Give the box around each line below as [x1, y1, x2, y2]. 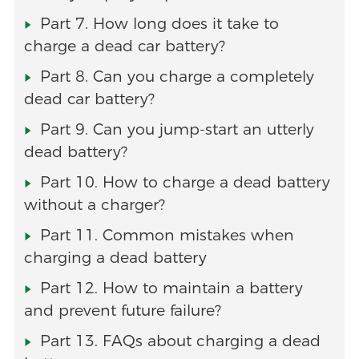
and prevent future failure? [23, 301, 221, 321]
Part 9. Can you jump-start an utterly [39, 120, 314, 139]
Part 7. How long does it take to [39, 14, 279, 34]
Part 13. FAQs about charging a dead [39, 332, 321, 351]
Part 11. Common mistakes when [39, 226, 294, 245]
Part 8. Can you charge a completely [39, 67, 314, 87]
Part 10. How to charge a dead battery [39, 173, 330, 192]
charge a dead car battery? [23, 37, 225, 56]
